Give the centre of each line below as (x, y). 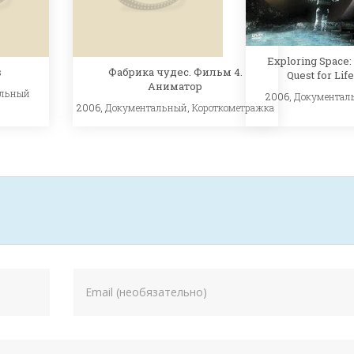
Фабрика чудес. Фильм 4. (175, 72)
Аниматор (175, 87)
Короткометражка (233, 108)
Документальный (146, 108)
